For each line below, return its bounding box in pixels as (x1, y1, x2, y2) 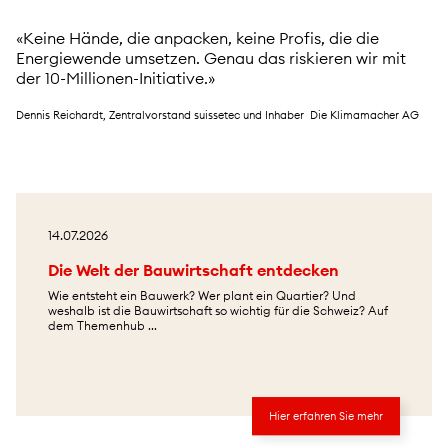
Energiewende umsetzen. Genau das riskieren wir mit (16, 48, 406, 69)
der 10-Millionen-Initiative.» (16, 68, 215, 89)
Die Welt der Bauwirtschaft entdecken (48, 259, 339, 280)
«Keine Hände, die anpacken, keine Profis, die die (16, 28, 379, 49)
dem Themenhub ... (48, 317, 157, 333)
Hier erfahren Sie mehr (269, 408, 383, 423)
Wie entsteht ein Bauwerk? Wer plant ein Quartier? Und (48, 287, 356, 303)
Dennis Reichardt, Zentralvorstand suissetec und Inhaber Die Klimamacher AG (16, 107, 419, 122)
